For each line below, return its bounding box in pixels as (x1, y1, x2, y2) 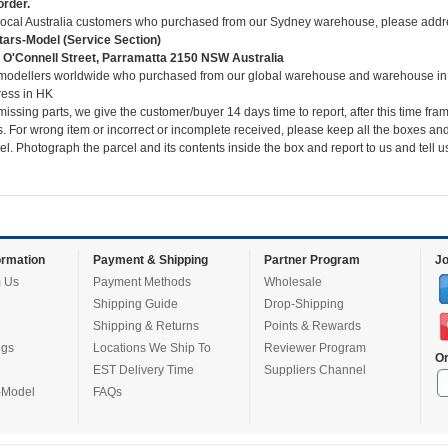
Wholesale (263, 275, 322, 289)
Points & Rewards (263, 319, 361, 333)
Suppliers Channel (263, 363, 366, 377)
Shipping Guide (92, 297, 178, 311)
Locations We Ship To (92, 341, 211, 355)
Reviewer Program (263, 341, 366, 355)
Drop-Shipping (263, 297, 344, 311)
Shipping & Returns (92, 319, 199, 333)
